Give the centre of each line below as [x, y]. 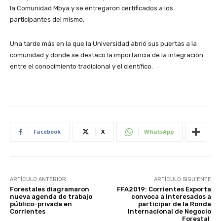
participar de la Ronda [174, 204]
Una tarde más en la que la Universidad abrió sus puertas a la [103, 44]
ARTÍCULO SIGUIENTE [182, 180]
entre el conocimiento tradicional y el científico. [81, 67]
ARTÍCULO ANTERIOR [38, 180]
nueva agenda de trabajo [51, 197]
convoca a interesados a [171, 197]
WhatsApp [159, 132]
